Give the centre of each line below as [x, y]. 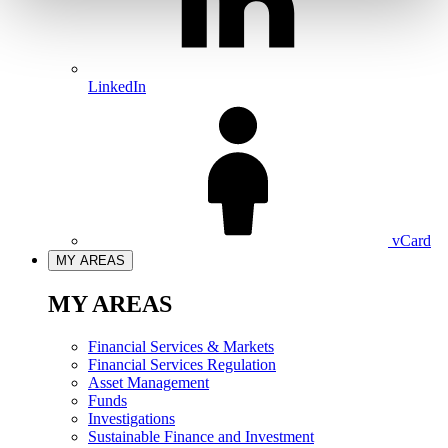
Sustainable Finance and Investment [201, 436]
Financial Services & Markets [181, 346]
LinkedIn [117, 86]
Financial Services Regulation [182, 364]
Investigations [131, 418]
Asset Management [148, 382]
